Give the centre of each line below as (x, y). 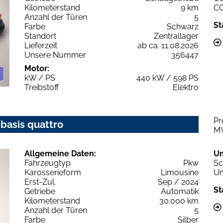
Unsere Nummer (55, 55)
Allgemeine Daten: (60, 154)
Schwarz (183, 27)
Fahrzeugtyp (48, 163)
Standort (40, 36)
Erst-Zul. (40, 182)
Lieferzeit (41, 46)
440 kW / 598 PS (167, 78)
